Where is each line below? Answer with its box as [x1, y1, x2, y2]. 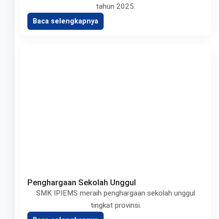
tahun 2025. [96, 2, 135, 11]
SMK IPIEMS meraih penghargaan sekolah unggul [36, 189, 195, 197]
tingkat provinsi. [90, 201, 141, 210]
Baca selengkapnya [33, 17, 98, 25]
